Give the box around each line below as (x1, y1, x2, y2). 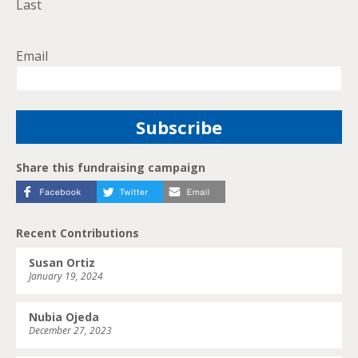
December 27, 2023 (29, 324, 112, 338)
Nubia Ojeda (29, 309, 99, 325)
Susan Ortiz (29, 255, 95, 271)
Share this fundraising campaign (16, 160, 205, 176)
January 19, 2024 (29, 269, 103, 284)
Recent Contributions (16, 225, 139, 241)
